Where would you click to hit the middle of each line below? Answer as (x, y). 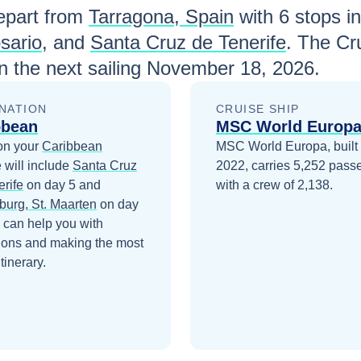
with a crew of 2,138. (274, 185)
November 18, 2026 (230, 68)
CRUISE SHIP (258, 109)
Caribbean (72, 146)
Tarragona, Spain (161, 17)
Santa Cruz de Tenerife (188, 42)
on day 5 (50, 185)
